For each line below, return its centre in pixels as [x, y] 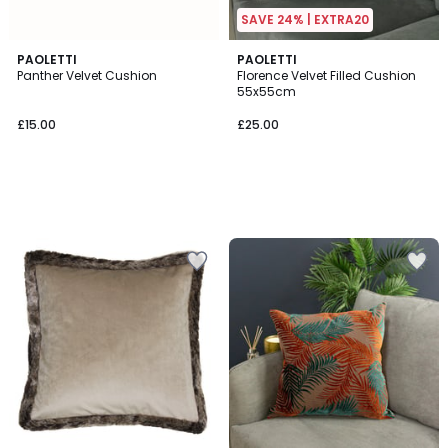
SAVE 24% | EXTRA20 [305, 19]
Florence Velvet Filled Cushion [326, 75]
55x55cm [266, 91]
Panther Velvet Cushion [87, 75]
